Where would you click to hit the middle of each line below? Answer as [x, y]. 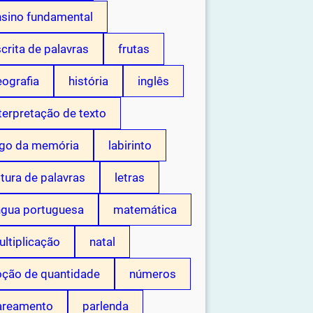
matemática [145, 210]
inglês [153, 81]
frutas [134, 49]
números [153, 274]
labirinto [130, 146]
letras [130, 178]
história [88, 81]
